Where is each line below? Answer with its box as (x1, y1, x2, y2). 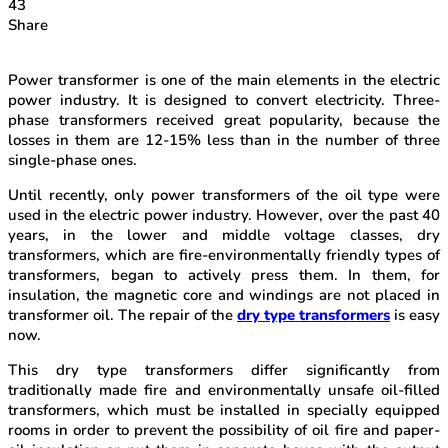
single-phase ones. (8, 150, 137, 171)
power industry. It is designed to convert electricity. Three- (8, 90, 440, 111)
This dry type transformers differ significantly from (8, 360, 440, 381)
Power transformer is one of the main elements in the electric (8, 70, 440, 91)
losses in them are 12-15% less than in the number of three (8, 130, 440, 151)
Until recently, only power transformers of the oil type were (8, 185, 440, 206)
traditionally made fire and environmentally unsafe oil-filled (8, 380, 440, 401)
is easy (390, 305, 440, 326)
